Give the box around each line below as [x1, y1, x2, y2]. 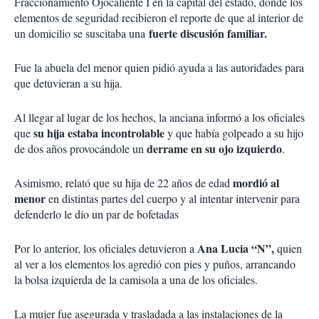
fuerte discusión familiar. [149, 25, 267, 42]
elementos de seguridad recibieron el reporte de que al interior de [14, 10, 303, 26]
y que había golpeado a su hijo [164, 125, 303, 141]
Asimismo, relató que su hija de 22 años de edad [14, 175, 233, 191]
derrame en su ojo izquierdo [147, 140, 282, 157]
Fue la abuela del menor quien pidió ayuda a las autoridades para [14, 60, 304, 75]
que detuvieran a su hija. [14, 75, 122, 91]
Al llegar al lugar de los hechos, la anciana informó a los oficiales [14, 110, 305, 125]
